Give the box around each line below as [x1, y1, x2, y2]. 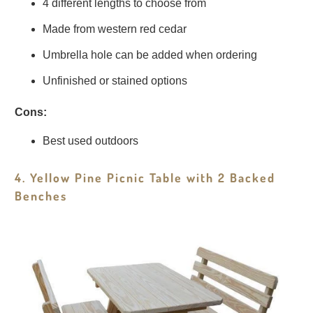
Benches [15, 188, 68, 204]
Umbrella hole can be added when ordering [43, 49, 258, 61]
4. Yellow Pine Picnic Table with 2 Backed [15, 170, 276, 186]
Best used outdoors [43, 135, 139, 147]
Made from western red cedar [43, 23, 187, 36]
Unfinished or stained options [43, 75, 188, 87]
